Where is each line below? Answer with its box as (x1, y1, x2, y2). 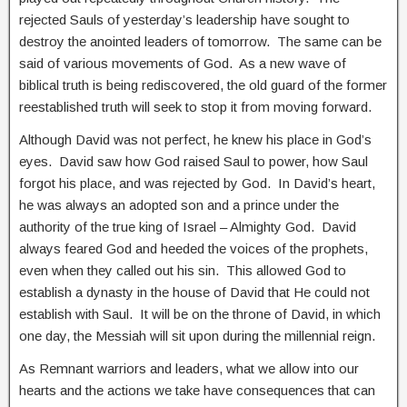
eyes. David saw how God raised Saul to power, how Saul (19, 153, 368, 169)
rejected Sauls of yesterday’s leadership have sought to (19, 11, 350, 27)
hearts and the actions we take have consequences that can (19, 382, 375, 398)
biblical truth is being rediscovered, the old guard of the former (19, 76, 387, 93)
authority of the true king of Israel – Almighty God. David (19, 218, 356, 234)
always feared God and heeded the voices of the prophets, (19, 240, 368, 256)
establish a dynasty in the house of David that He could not (19, 283, 370, 300)
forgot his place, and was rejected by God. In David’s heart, (19, 174, 375, 191)
